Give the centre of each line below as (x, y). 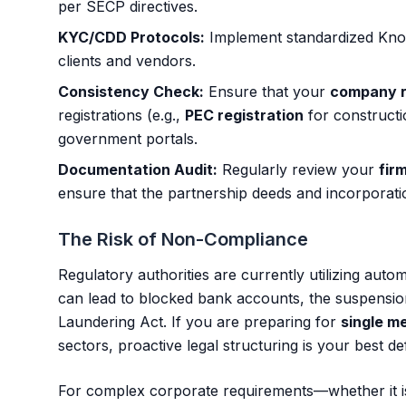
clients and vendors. (127, 61)
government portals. (128, 139)
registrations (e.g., (121, 115)
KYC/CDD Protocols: (131, 37)
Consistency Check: (131, 92)
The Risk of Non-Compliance (183, 239)
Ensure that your (267, 92)
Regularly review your (298, 169)
